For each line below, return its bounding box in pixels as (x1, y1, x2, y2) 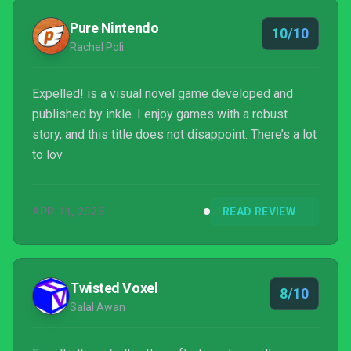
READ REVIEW (223, 205, 295, 218)
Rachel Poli (70, 41, 124, 53)
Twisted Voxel (70, 280, 158, 296)
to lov (32, 147, 63, 162)
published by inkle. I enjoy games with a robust (32, 107, 288, 121)
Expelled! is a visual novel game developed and (32, 86, 293, 101)
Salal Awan (70, 301, 125, 313)
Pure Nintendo (70, 20, 159, 36)
